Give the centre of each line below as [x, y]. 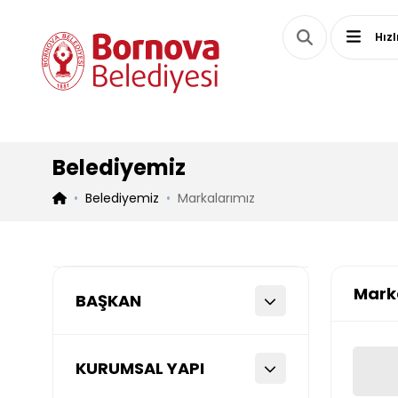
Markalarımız [216, 198]
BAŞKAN [108, 301]
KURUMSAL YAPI [140, 368]
